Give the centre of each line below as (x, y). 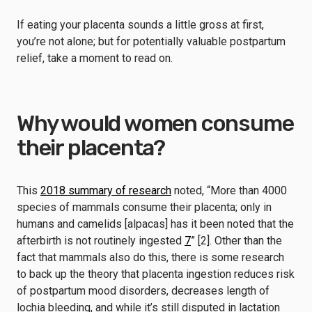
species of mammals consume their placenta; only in (144, 207)
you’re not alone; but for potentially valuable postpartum (151, 41)
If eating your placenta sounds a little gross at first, (140, 25)
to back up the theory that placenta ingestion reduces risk (156, 274)
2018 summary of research (106, 190)
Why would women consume (155, 123)
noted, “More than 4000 (229, 190)
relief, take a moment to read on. (95, 58)
